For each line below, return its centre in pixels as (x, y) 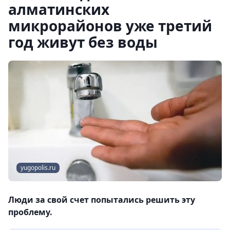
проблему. (30, 212)
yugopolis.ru (38, 168)
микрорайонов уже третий (110, 26)
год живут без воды (83, 42)
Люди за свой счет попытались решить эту (102, 200)
